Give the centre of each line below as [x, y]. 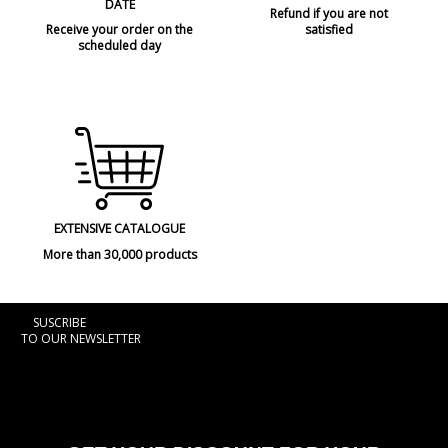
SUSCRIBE [59, 322]
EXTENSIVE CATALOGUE [119, 229]
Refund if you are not [328, 14]
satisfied [328, 30]
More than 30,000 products [119, 254]
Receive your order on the [119, 30]
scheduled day [119, 46]
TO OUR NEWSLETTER [81, 338]
